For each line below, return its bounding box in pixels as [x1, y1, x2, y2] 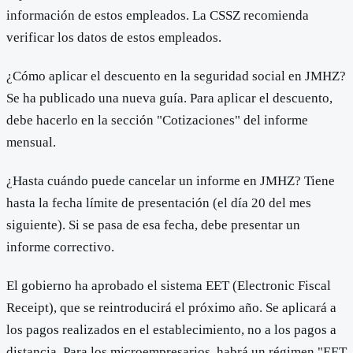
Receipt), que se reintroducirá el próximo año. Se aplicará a [6, 300, 336, 316]
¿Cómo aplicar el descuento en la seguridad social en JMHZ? [6, 68, 346, 84]
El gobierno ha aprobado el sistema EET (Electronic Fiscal [6, 278, 331, 294]
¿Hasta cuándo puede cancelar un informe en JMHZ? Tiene [6, 173, 335, 189]
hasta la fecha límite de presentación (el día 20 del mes [6, 195, 311, 211]
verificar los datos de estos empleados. [6, 29, 221, 45]
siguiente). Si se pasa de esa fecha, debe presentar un [6, 217, 300, 233]
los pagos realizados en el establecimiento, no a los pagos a [6, 322, 336, 338]
